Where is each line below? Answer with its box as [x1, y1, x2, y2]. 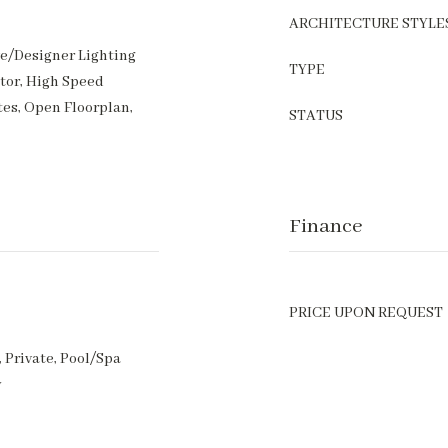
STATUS [289, 107, 343, 125]
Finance [289, 214, 363, 239]
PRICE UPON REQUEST [289, 304, 443, 322]
